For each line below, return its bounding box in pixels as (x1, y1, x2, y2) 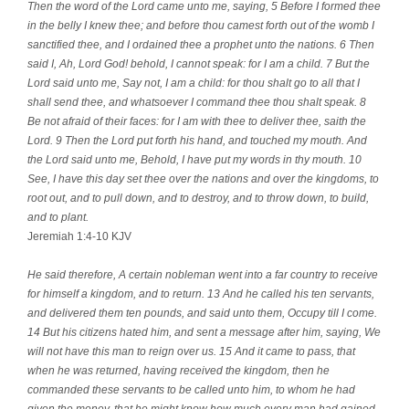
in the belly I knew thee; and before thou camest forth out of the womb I (27, 18, 374, 32)
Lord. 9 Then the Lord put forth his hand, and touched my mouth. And (27, 133, 367, 147)
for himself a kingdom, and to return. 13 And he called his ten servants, (27, 287, 374, 300)
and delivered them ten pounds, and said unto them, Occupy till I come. (27, 306, 377, 320)
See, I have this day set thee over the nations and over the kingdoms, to (27, 172, 379, 185)
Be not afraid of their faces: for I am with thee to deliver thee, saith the (27, 114, 366, 128)
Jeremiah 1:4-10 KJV (27, 229, 131, 243)
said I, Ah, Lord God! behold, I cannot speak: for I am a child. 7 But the (27, 57, 370, 70)
